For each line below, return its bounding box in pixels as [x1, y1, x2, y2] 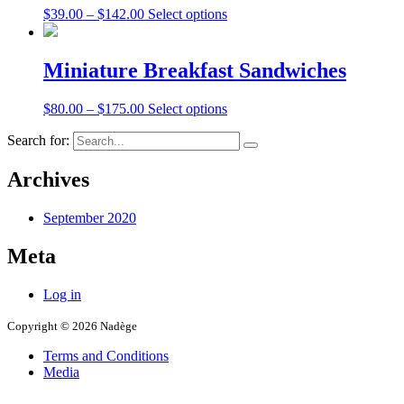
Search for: [7, 132, 69, 148]
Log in [43, 287, 81, 303]
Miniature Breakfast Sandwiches [43, 58, 346, 82]
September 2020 [43, 210, 136, 226]
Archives [7, 168, 89, 192]
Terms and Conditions [43, 348, 169, 364]
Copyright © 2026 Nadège [7, 319, 137, 334]
